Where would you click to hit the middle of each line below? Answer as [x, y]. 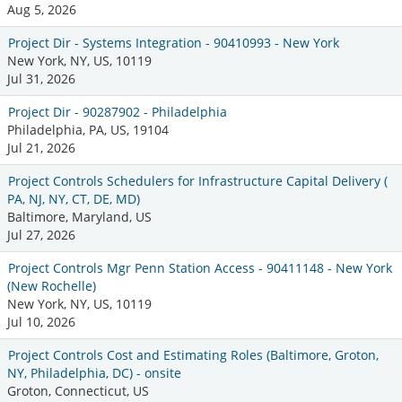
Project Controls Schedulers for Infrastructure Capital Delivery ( [198, 180]
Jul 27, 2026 [41, 234]
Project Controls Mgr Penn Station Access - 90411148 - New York [200, 267]
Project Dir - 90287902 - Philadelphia [118, 111]
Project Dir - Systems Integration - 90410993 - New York [174, 42]
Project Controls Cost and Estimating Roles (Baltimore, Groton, [193, 354]
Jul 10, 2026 [41, 321]
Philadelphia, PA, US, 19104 [88, 129]
